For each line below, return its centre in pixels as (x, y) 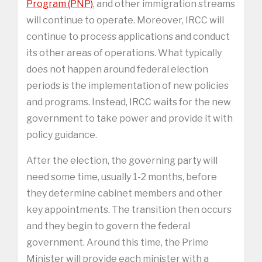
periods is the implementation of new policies (127, 85)
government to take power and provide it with (130, 118)
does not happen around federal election (117, 69)
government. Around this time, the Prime (118, 242)
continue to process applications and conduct (128, 36)
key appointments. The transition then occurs (129, 209)
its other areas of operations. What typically (124, 53)
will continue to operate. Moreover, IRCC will (125, 20)
